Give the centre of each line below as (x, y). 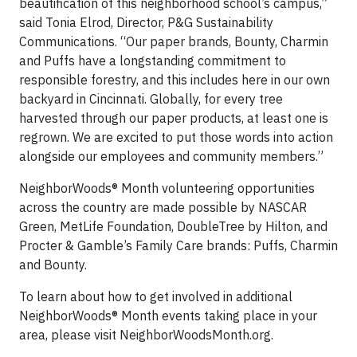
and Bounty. (53, 265)
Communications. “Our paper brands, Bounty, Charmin (174, 42)
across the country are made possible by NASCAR (163, 208)
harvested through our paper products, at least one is (174, 118)
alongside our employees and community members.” (171, 157)
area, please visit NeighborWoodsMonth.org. (146, 335)
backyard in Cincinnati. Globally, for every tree (151, 99)
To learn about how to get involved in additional (156, 297)
